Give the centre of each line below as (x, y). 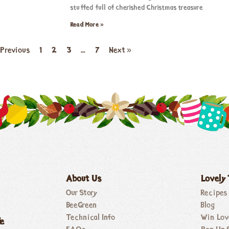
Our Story (82, 193)
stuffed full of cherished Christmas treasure (136, 8)
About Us (84, 179)
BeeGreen (81, 206)
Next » (120, 51)
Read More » (87, 25)
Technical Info (90, 218)
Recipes (214, 193)
